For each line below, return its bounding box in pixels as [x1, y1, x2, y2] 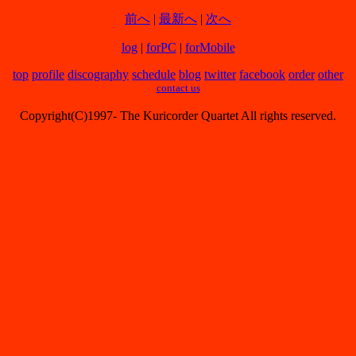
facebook [239, 67, 285, 81]
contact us [156, 81, 200, 94]
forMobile [184, 40, 235, 54]
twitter [204, 67, 236, 81]
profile [32, 67, 64, 81]
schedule [132, 67, 176, 81]
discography [68, 67, 129, 81]
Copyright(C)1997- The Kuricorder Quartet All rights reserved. [20, 108, 336, 122]
